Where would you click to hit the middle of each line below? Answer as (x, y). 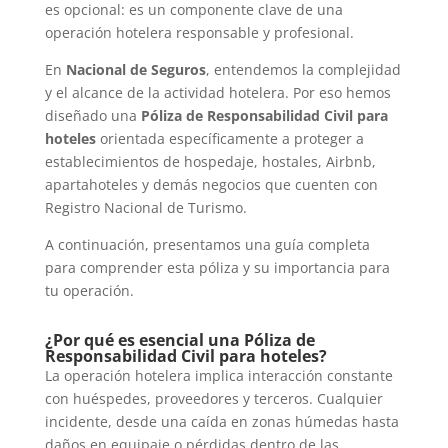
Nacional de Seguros (135, 70)
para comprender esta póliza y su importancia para (217, 268)
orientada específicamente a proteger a (229, 139)
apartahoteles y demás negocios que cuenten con (211, 185)
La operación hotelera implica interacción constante (218, 376)
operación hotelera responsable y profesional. (199, 33)
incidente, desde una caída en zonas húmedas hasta (221, 422)
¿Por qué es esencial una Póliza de (179, 340)
